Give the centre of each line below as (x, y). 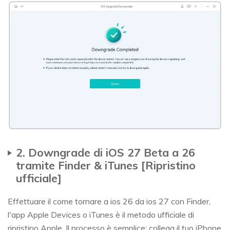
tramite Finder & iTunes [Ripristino (106, 165)
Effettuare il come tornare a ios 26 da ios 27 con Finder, (109, 201)
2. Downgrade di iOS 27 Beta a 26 (106, 152)
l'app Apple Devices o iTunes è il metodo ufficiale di (101, 214)
